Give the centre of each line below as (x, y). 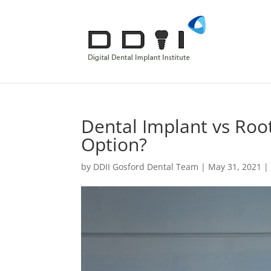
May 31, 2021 (235, 167)
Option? (114, 144)
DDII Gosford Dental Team (146, 167)
